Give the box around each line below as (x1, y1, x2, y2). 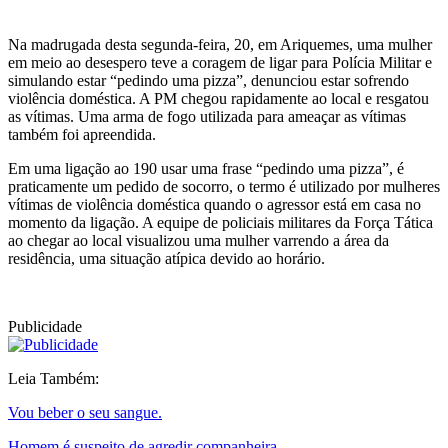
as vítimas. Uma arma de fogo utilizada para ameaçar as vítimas (8, 107, 406, 125)
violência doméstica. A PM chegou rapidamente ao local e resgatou (8, 89, 429, 107)
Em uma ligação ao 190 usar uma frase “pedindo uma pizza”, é (8, 159, 404, 177)
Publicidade (8, 317, 82, 335)
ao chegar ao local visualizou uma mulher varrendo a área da (8, 231, 389, 249)
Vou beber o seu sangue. (8, 403, 162, 421)
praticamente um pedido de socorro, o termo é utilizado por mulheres (8, 177, 440, 195)
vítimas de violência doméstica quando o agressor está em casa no (8, 195, 421, 213)
